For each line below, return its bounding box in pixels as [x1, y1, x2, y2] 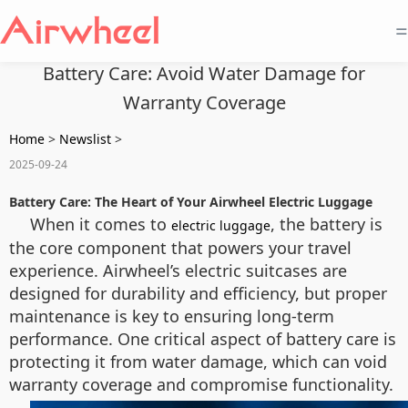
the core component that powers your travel [9, 237, 352, 259]
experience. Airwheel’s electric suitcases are [9, 260, 347, 281]
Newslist [59, 130, 111, 148]
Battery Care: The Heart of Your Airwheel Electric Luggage [9, 193, 372, 210]
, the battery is [270, 213, 382, 235]
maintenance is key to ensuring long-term [9, 305, 334, 327]
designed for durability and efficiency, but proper [9, 282, 387, 304]
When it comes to [30, 213, 171, 235]
